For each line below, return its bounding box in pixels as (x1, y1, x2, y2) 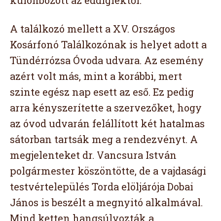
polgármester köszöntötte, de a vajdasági (10, 164, 206, 178)
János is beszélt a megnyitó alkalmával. (10, 196, 203, 209)
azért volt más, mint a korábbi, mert (10, 70, 182, 83)
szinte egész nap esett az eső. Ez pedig (10, 85, 194, 99)
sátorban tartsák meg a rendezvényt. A (10, 133, 198, 146)
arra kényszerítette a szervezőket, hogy (10, 101, 202, 114)
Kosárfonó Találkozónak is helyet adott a (10, 38, 207, 51)
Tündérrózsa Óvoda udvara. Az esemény (10, 54, 204, 67)
